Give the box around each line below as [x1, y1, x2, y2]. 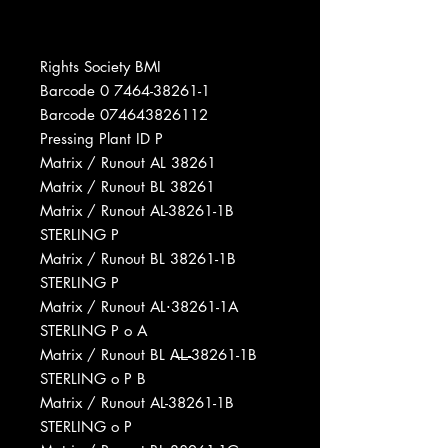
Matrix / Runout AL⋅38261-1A [40, 296, 238, 316]
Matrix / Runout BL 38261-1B [40, 248, 236, 268]
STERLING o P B [40, 368, 146, 388]
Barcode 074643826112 [40, 104, 208, 124]
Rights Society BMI [40, 56, 161, 76]
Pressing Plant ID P [40, 128, 163, 148]
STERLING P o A [40, 320, 147, 340]
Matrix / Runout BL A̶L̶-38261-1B [40, 344, 257, 364]
